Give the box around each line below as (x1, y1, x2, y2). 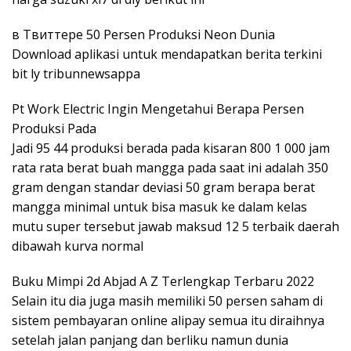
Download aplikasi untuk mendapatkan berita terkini (12, 45, 322, 63)
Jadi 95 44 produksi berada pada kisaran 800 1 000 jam (12, 139, 330, 157)
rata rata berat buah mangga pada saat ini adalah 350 (12, 158, 328, 176)
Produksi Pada (12, 119, 96, 137)
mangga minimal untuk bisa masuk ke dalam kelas (12, 197, 307, 215)
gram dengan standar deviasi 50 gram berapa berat (12, 178, 315, 196)
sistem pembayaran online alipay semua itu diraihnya (12, 311, 324, 329)
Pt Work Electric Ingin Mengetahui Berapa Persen (12, 100, 304, 118)
